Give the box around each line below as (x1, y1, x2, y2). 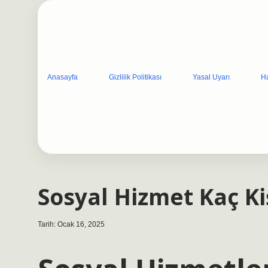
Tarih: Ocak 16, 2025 (38, 220, 105, 229)
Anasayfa (47, 72, 78, 81)
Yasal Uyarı (193, 72, 230, 81)
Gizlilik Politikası (109, 72, 162, 81)
